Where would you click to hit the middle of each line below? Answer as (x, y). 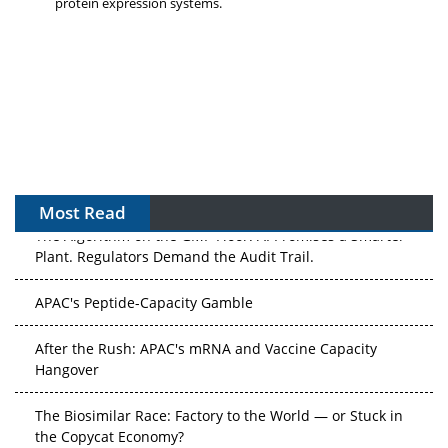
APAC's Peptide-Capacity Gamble (144, 295)
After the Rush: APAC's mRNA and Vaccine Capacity (206, 341)
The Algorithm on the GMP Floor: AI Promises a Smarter (220, 228)
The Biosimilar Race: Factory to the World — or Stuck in (219, 408)
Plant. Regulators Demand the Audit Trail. (174, 249)
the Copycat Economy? (109, 429)
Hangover (67, 362)
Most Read (82, 212)
